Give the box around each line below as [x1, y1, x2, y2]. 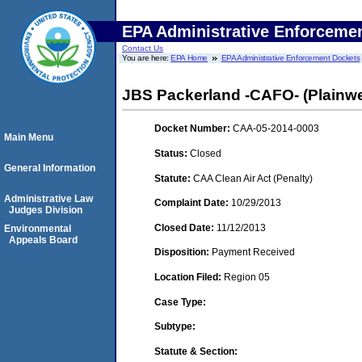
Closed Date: [154, 221, 217, 234]
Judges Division [9, 204, 82, 216]
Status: [154, 147, 190, 159]
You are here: [122, 53, 171, 62]
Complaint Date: [154, 197, 231, 209]
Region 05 [224, 271, 270, 283]
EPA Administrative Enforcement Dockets [221, 53, 360, 62]
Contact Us [122, 44, 163, 53]
